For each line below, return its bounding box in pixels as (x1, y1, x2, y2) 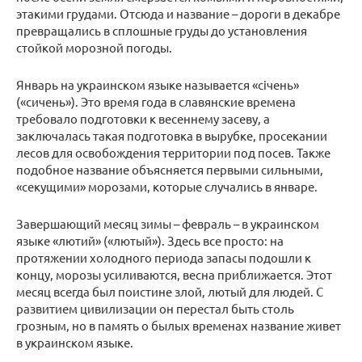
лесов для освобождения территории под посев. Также (16, 145, 330, 161)
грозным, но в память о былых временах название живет (16, 318, 341, 334)
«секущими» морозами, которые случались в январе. (16, 179, 318, 195)
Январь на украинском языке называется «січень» (16, 77, 299, 93)
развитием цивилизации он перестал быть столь (16, 301, 294, 317)
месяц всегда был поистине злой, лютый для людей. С (16, 284, 323, 300)
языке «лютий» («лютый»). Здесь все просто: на (16, 233, 284, 249)
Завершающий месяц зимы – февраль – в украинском (16, 216, 319, 232)
